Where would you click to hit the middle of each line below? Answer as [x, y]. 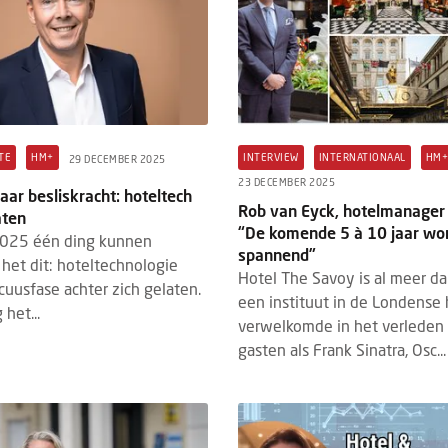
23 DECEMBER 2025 [287, 181]
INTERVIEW [271, 156]
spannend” [277, 254]
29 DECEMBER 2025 [117, 159]
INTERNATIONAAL [362, 156]
